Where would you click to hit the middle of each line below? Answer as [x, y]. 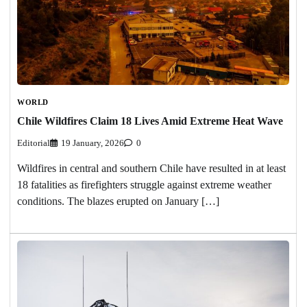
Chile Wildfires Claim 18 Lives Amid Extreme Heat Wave [150, 121]
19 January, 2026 [93, 144]
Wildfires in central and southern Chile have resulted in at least [151, 169]
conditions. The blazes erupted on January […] [118, 201]
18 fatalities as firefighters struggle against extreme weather [144, 185]
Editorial [34, 144]
